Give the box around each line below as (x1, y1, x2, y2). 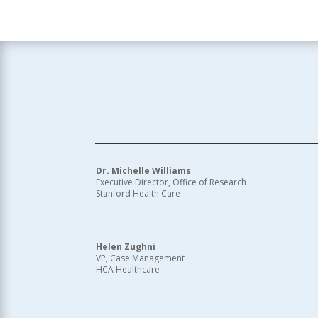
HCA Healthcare (96, 263, 160, 276)
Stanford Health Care (96, 187, 181, 200)
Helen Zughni (96, 241, 156, 253)
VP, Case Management (96, 252, 185, 265)
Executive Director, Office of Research (96, 176, 247, 189)
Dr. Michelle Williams (96, 165, 194, 177)
